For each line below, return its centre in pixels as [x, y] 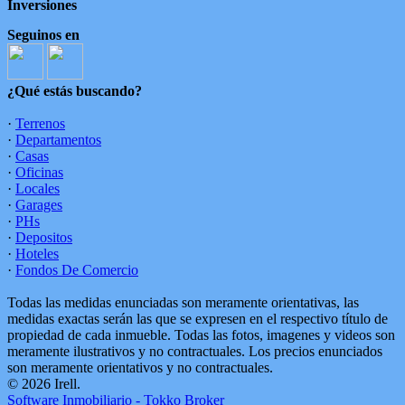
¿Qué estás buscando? [75, 91]
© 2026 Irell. [44, 384]
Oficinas [39, 172]
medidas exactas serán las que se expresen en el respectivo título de [198, 319]
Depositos [44, 237]
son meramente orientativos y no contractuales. [140, 367]
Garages [39, 205]
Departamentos [58, 140]
